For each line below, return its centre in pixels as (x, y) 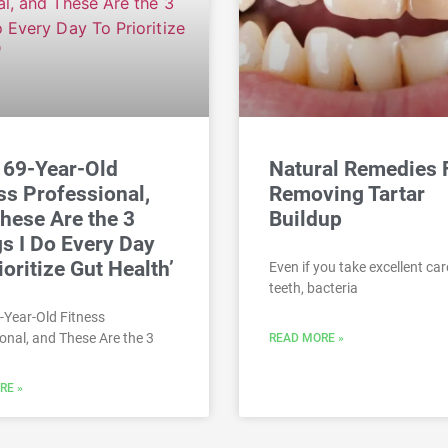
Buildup (305, 219)
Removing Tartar (347, 194)
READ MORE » (306, 338)
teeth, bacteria (313, 288)
